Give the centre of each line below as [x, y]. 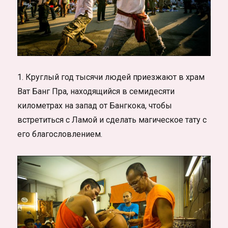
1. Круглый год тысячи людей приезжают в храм [111, 77]
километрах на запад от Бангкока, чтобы [95, 105]
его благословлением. [60, 134]
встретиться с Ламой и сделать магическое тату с [112, 120]
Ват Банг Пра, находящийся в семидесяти [96, 91]
